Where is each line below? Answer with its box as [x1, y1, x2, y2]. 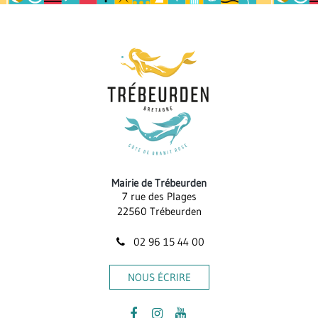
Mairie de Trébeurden [111, 176, 207, 190]
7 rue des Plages [121, 190, 197, 203]
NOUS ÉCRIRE [127, 270, 191, 284]
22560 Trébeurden [116, 204, 202, 218]
